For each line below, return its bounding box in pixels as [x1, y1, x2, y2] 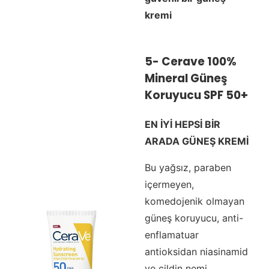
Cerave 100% [161, 53, 237, 70]
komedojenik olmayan [144, 195, 244, 208]
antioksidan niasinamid [144, 246, 248, 258]
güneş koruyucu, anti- [144, 212, 243, 225]
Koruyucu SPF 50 [144, 87, 241, 104]
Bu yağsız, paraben [144, 162, 231, 174]
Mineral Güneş [144, 70, 227, 87]
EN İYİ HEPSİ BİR [144, 118, 220, 131]
